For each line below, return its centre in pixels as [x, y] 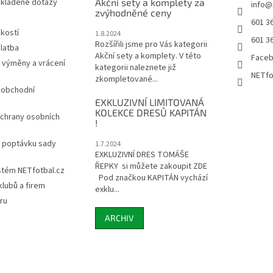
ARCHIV [119, 218]
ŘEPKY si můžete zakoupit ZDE [151, 167]
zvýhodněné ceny [133, 13]
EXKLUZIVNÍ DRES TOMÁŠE [142, 155]
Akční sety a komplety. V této [148, 56]
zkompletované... [126, 80]
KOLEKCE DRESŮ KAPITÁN [151, 113]
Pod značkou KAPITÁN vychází [151, 178]
